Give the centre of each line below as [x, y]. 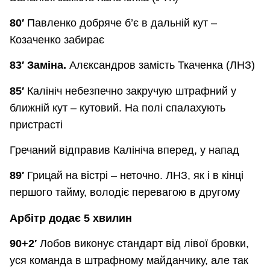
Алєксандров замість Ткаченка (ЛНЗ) [162, 65]
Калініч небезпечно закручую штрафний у [132, 91]
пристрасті [36, 124]
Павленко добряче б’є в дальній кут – [122, 23]
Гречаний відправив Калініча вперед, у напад [124, 150]
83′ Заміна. [39, 65]
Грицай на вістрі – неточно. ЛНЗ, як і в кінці [135, 176]
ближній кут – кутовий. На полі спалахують [118, 108]
